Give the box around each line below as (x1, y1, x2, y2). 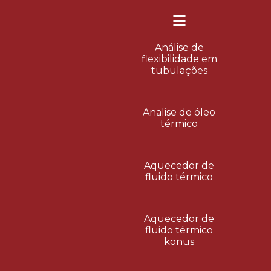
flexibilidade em (141, 53, 217, 65)
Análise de (154, 42, 204, 53)
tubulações (151, 65, 207, 76)
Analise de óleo (143, 106, 216, 118)
